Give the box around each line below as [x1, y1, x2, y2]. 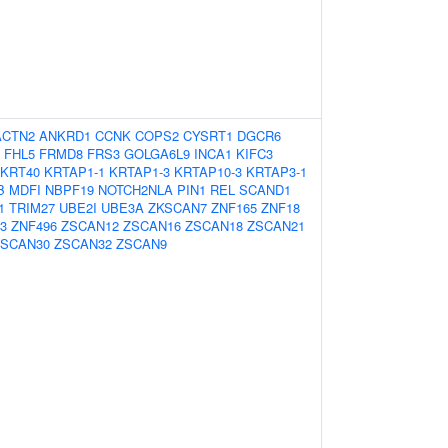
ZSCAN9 [116, 234, 167, 253]
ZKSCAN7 [148, 198, 207, 217]
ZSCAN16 [123, 216, 181, 235]
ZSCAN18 [185, 216, 243, 235]
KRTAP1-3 [109, 162, 170, 181]
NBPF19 [45, 180, 94, 199]
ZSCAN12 [61, 216, 119, 235]
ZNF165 [211, 198, 257, 217]
